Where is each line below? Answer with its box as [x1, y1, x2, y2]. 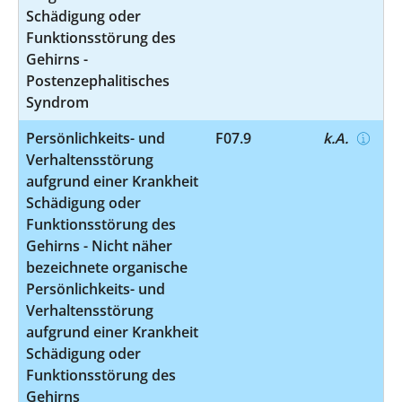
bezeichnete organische [26, 257, 188, 277]
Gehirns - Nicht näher [26, 235, 172, 256]
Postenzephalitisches [26, 70, 170, 91]
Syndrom [26, 92, 89, 112]
